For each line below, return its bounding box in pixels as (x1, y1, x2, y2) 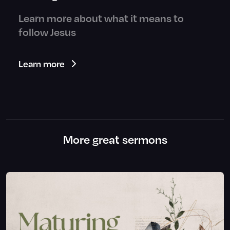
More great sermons (63, 132, 167, 146)
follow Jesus (18, 25, 76, 39)
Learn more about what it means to (18, 11, 184, 25)
